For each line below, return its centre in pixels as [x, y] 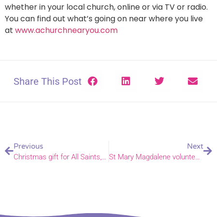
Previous [28, 147]
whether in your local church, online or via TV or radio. [106, 7]
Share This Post [47, 81]
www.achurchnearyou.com [67, 31]
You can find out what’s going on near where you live [104, 19]
